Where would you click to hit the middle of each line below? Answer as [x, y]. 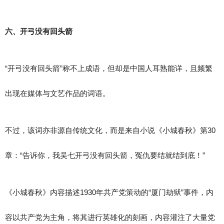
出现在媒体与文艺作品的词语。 [57, 93]
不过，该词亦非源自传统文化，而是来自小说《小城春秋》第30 [110, 130]
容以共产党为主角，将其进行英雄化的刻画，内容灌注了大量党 [110, 217]
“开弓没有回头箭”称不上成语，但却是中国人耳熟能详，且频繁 [109, 68]
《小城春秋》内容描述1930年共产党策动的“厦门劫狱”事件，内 [109, 192]
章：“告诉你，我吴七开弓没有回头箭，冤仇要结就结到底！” [105, 155]
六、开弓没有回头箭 [39, 31]
